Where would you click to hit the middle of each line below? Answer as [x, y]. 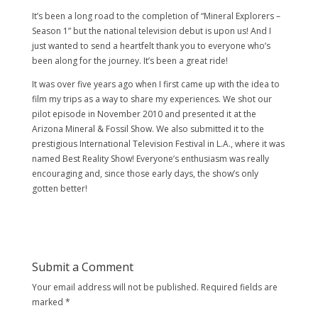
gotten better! [59, 189]
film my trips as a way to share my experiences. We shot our [152, 99]
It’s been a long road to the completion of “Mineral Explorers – [156, 16]
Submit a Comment [82, 267]
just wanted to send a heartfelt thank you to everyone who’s [151, 46]
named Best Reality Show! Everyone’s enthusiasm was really [150, 159]
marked [48, 302]
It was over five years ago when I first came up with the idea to [155, 84]
